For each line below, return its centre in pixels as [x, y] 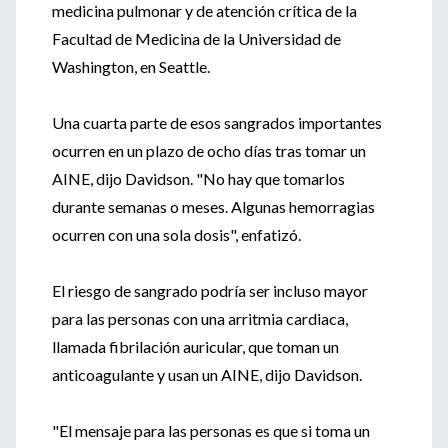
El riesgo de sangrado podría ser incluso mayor [210, 290]
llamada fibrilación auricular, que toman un [195, 346]
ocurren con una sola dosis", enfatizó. [176, 234]
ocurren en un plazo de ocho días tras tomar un [209, 150]
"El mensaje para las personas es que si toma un [211, 430]
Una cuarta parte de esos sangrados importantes [217, 122]
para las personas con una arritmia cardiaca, [200, 318]
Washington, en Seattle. [131, 66]
